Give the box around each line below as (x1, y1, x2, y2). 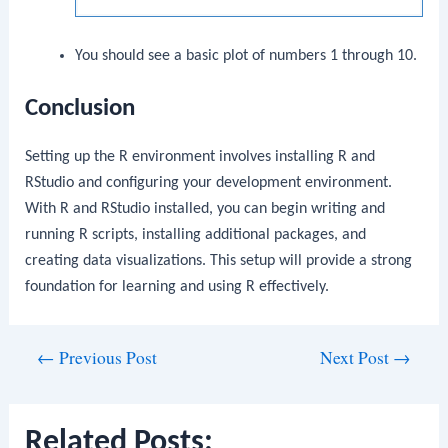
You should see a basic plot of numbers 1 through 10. (74, 47, 417, 64)
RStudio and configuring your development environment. (25, 175, 393, 192)
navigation (7, 372, 77, 395)
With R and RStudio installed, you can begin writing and (25, 201, 386, 218)
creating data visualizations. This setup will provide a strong (25, 253, 413, 270)
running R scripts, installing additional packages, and (25, 227, 367, 244)
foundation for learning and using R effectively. (25, 279, 330, 296)
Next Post (319, 346, 393, 370)
